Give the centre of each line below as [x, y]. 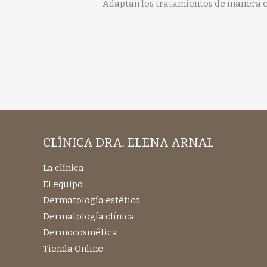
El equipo [63, 184]
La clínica [63, 168]
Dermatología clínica [89, 217]
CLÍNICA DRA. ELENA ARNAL [128, 142]
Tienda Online [73, 249]
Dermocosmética [80, 233]
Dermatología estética [92, 201]
